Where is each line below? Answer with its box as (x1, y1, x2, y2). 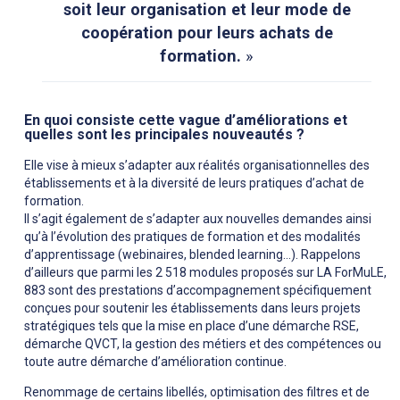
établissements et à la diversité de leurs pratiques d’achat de (24, 176, 364, 191)
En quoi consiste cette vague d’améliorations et (24, 112, 347, 129)
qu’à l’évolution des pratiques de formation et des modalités (24, 229, 361, 245)
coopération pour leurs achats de (80, 23, 333, 43)
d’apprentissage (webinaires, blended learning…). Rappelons (24, 247, 361, 262)
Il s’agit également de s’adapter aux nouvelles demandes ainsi (24, 212, 371, 227)
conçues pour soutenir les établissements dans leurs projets (24, 301, 361, 316)
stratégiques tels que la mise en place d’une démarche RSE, (24, 319, 359, 334)
